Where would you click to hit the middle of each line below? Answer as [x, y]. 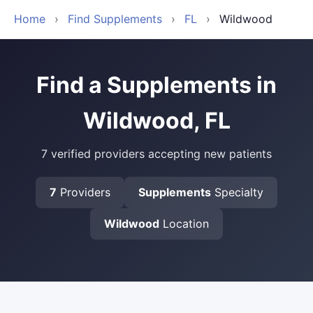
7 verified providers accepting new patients [156, 154]
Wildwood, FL [156, 121]
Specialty [237, 192]
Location [184, 224]
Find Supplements [115, 19]
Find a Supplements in [156, 85]
